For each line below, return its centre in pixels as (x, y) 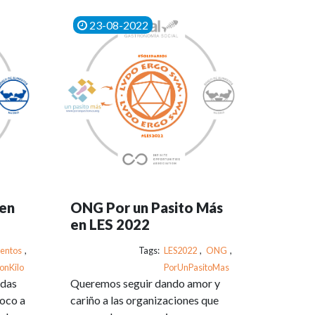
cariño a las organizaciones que (144, 300)
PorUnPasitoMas (197, 267)
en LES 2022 (110, 224)
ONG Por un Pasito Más (146, 207)
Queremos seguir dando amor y (145, 283)
